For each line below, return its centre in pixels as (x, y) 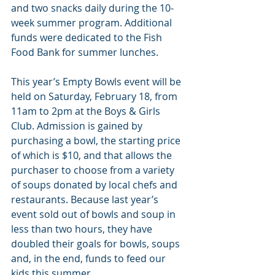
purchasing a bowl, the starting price (97, 140)
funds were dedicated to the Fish (88, 37)
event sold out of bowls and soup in (95, 214)
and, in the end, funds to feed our (90, 258)
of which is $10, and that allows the (93, 155)
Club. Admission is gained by (78, 126)
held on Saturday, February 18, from (95, 96)
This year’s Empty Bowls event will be (97, 81)
